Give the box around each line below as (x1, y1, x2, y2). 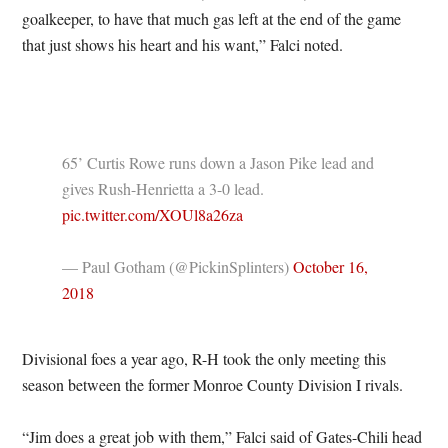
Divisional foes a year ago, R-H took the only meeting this (22, 348, 387, 369)
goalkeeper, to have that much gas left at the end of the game (22, 8, 402, 29)
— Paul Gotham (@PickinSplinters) (62, 256, 294, 277)
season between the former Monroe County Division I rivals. (22, 374, 404, 395)
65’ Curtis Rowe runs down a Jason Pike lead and (62, 152, 375, 173)
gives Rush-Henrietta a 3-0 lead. (62, 178, 265, 199)
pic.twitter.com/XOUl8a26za (62, 204, 244, 225)
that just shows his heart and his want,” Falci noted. (22, 34, 344, 55)
